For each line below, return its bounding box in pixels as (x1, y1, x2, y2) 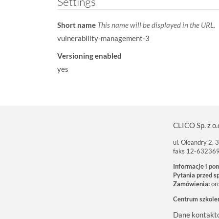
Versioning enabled (57, 51, 122, 60)
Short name (57, 20, 97, 29)
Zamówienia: (173, 179, 210, 188)
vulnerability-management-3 (57, 33, 150, 43)
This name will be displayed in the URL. (97, 20, 215, 29)
